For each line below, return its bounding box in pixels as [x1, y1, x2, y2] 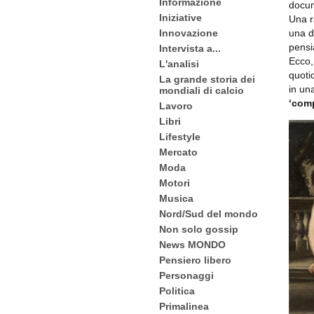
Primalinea [159, 301, 209, 312]
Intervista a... [159, 43, 221, 54]
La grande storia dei [159, 74, 255, 85]
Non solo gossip [159, 224, 238, 235]
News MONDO [159, 239, 226, 250]
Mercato [159, 146, 198, 158]
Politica [159, 285, 195, 296]
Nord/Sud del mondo [159, 208, 258, 219]
